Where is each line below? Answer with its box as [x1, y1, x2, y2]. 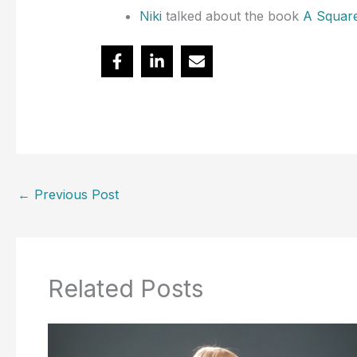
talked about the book [161, 8, 303, 25]
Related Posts [48, 274, 203, 304]
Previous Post [30, 186, 119, 202]
